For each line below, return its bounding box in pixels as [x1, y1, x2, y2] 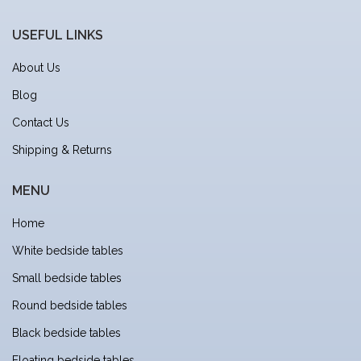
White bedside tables [12, 244, 123, 258]
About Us [12, 61, 60, 75]
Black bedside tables [12, 326, 121, 340]
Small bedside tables [12, 272, 122, 285]
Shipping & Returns [12, 143, 112, 157]
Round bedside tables [12, 299, 127, 313]
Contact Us [12, 116, 69, 130]
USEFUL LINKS [12, 27, 103, 44]
